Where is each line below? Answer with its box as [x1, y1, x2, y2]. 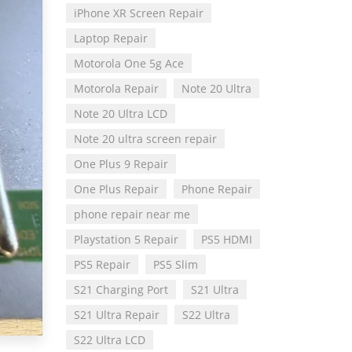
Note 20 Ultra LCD [73, 106, 167, 122]
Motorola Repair [73, 81, 159, 97]
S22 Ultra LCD [73, 332, 145, 348]
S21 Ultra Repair [73, 307, 159, 323]
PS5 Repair [73, 257, 130, 273]
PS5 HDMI [200, 232, 252, 247]
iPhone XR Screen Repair [73, 5, 203, 21]
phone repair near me [73, 207, 190, 222]
